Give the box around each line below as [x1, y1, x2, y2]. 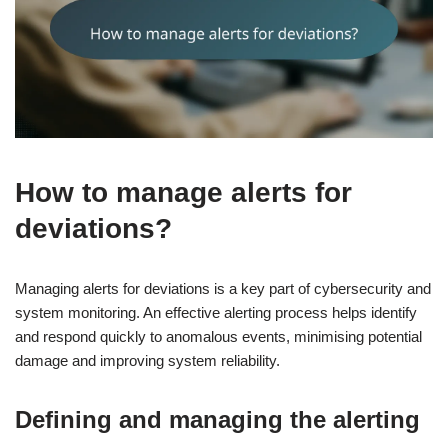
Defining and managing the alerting [15, 405, 420, 433]
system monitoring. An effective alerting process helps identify [15, 303, 417, 321]
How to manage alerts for [15, 176, 352, 208]
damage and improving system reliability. [15, 351, 280, 369]
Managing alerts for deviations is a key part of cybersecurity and [15, 279, 431, 297]
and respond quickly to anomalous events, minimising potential [15, 327, 422, 345]
